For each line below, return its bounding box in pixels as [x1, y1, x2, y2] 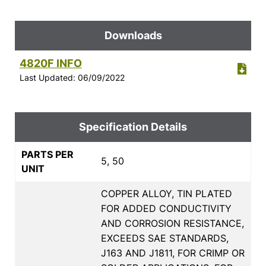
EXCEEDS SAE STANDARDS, [101, 232, 229, 244]
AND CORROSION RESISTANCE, [101, 217, 244, 229]
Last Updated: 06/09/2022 [20, 72, 125, 83]
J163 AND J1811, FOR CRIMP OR [101, 246, 245, 259]
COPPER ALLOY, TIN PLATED [101, 187, 232, 199]
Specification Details [79, 120, 187, 133]
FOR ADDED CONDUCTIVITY [101, 202, 232, 214]
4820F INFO [20, 56, 82, 69]
